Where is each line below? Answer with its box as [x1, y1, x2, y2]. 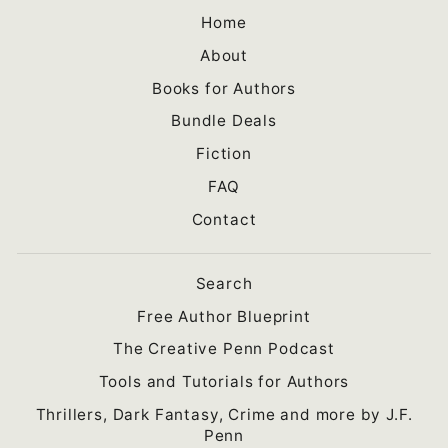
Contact [191, 209, 257, 229]
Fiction [196, 144, 252, 164]
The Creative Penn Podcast [113, 339, 335, 359]
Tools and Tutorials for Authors [98, 372, 350, 392]
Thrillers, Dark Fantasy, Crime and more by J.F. [35, 404, 413, 424]
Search [195, 273, 253, 293]
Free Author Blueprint [137, 306, 311, 326]
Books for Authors [151, 78, 297, 98]
